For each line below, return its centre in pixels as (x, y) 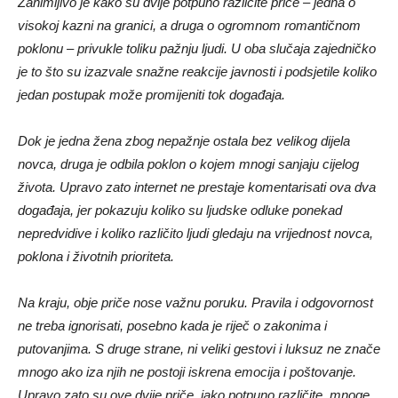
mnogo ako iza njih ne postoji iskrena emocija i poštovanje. (187, 371)
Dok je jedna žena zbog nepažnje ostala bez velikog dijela (184, 140)
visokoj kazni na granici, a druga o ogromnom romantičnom (189, 25)
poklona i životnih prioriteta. (96, 256)
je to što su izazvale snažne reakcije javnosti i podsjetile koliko (197, 71)
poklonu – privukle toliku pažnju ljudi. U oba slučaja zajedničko (197, 48)
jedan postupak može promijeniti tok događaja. (151, 94)
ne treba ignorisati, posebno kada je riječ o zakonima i (172, 325)
